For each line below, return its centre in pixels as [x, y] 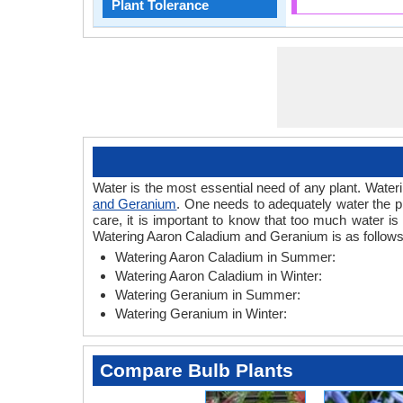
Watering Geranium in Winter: [201, 313]
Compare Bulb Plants [197, 370]
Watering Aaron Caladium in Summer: [225, 257]
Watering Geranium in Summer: [208, 295]
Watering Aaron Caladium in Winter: [219, 276]
